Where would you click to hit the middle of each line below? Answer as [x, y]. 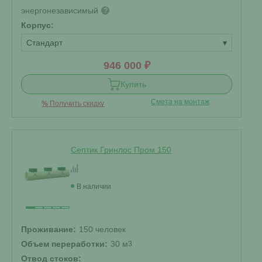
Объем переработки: [64, 244]
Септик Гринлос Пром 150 [121, 150]
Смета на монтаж [180, 102]
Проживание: [49, 229]
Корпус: [37, 25]
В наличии [94, 187]
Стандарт [44, 43]
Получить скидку [76, 104]
